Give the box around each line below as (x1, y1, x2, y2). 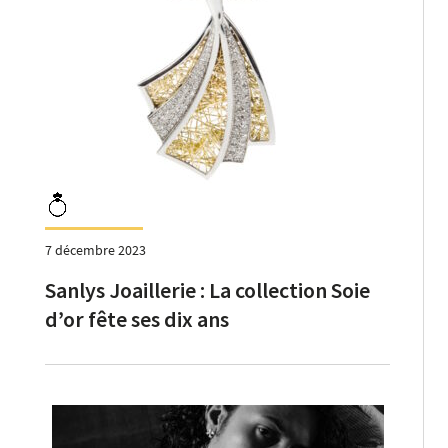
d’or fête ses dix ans (45, 304, 229, 333)
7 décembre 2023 (45, 240, 146, 259)
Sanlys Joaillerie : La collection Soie (45, 275, 370, 304)
